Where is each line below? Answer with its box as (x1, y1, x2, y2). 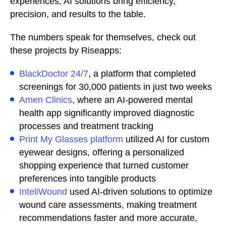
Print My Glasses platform (19, 134, 123, 144)
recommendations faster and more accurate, (19, 213, 197, 223)
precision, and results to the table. (10, 9, 146, 19)
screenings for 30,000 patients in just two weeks (19, 82, 212, 92)
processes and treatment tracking (19, 121, 153, 131)
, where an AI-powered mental (72, 95, 193, 105)
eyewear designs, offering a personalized (19, 147, 184, 157)
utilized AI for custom (123, 134, 209, 144)
